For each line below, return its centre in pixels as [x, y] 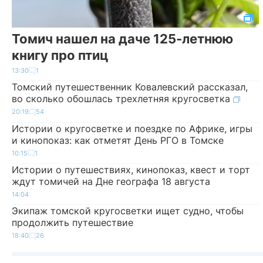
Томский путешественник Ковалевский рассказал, [130, 87]
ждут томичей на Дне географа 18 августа [111, 182]
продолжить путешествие [73, 223]
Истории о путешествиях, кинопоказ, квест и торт [131, 170]
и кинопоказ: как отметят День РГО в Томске [118, 140]
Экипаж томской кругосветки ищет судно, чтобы [128, 211]
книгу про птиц [60, 55]
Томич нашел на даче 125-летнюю [122, 38]
